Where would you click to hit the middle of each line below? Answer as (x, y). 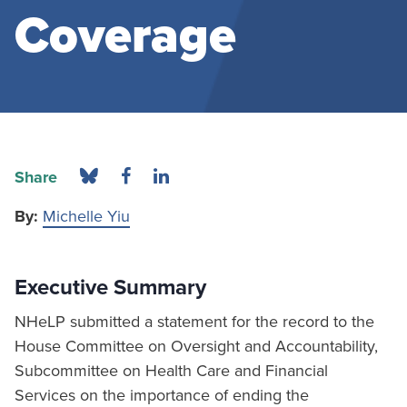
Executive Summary (110, 288)
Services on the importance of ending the (162, 395)
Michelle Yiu (86, 216)
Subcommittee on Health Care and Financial (171, 371)
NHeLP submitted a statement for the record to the (194, 322)
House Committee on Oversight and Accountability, (196, 346)
